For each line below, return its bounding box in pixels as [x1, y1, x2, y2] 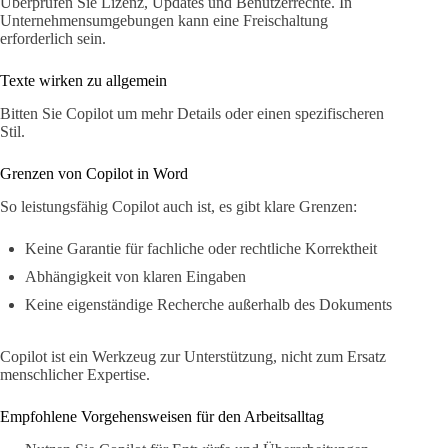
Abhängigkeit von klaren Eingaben [25, 268, 246, 286]
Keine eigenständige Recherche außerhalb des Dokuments [25, 296, 392, 314]
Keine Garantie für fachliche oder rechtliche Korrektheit [25, 240, 377, 258]
